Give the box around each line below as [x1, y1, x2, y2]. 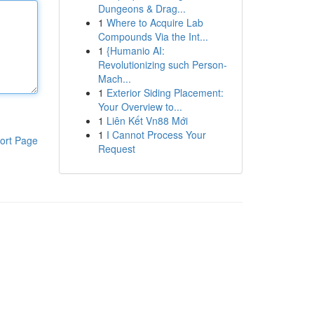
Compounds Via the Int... [97, 29, 208, 43]
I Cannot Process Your [106, 128, 206, 142]
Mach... [97, 71, 131, 86]
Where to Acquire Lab [106, 15, 203, 29]
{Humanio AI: [106, 43, 165, 57]
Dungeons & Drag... [97, 1, 186, 15]
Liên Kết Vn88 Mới [106, 114, 188, 128]
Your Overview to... [97, 100, 182, 114]
